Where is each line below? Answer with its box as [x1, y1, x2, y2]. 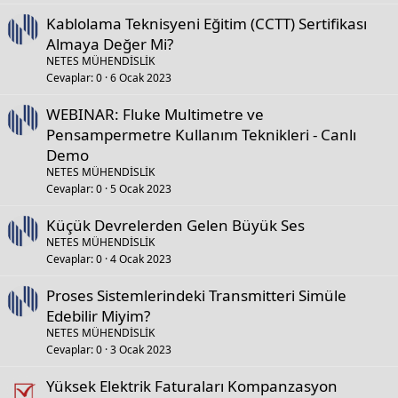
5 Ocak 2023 [110, 181, 171, 196]
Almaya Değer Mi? [46, 34, 173, 54]
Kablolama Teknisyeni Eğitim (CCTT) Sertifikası [46, 13, 367, 34]
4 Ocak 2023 [110, 251, 171, 267]
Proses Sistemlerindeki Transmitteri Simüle [46, 285, 346, 306]
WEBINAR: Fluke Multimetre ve [46, 104, 264, 124]
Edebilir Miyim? [46, 306, 150, 326]
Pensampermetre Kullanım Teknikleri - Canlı [46, 124, 356, 145]
